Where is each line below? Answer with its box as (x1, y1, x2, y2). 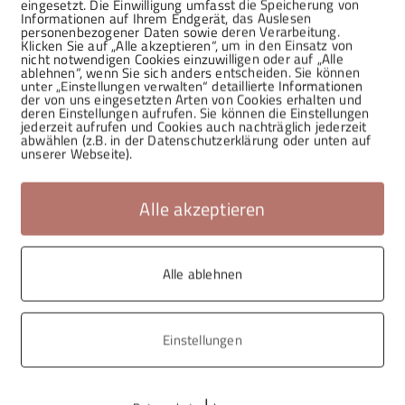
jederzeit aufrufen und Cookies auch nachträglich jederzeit (21, 116, 367, 137)
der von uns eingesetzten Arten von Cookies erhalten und (21, 89, 363, 109)
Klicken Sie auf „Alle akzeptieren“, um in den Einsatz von (21, 34, 353, 55)
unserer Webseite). (21, 143, 133, 164)
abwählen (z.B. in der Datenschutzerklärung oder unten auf (21, 129, 372, 150)
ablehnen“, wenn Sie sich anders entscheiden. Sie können (21, 61, 361, 82)
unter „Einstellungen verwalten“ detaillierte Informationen (21, 75, 363, 96)
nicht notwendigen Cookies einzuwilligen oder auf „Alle (21, 48, 344, 69)
